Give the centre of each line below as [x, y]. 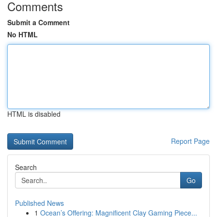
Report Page [190, 141]
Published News [39, 203]
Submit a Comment [39, 22]
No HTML [23, 34]
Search [26, 167]
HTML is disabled [34, 114]
